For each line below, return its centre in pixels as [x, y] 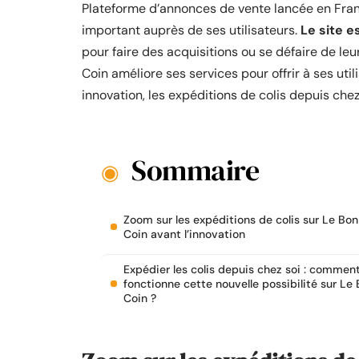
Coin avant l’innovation [184, 234]
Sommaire [195, 170]
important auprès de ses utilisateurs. [191, 30]
